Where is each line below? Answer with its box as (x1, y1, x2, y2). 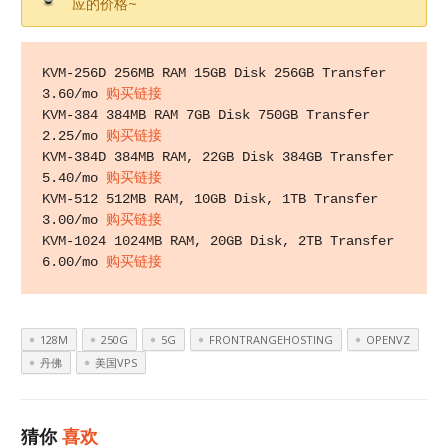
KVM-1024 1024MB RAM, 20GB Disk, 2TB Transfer (42, 233, 395, 250)
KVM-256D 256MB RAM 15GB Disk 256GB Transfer (42, 65, 387, 82)
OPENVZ (366, 332, 411, 348)
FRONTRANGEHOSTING (209, 332, 334, 348)
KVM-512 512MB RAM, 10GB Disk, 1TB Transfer (42, 191, 379, 208)
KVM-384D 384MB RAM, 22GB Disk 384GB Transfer (42, 149, 395, 166)
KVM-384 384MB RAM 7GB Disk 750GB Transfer (42, 107, 371, 124)
